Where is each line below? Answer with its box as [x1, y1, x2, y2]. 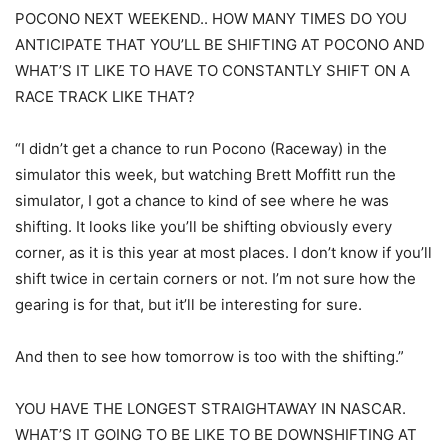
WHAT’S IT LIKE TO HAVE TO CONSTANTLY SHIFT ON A [15, 60, 410, 80]
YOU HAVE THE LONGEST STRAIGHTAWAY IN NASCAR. [15, 398, 406, 418]
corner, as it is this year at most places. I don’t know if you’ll [15, 242, 432, 262]
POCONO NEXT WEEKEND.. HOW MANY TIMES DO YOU [15, 8, 407, 28]
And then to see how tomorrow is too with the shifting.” [15, 346, 404, 366]
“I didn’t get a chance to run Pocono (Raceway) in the [15, 138, 387, 158]
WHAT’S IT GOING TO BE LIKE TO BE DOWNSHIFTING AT [15, 424, 417, 444]
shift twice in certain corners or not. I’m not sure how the [15, 268, 416, 288]
